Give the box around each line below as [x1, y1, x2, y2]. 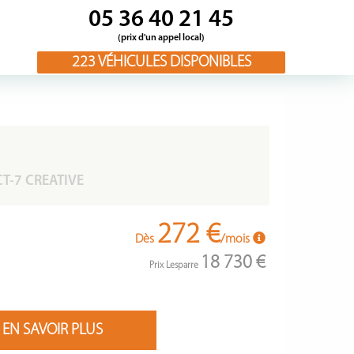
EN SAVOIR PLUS [2, 322, 103, 338]
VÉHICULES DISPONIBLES [95, 55, 251, 70]
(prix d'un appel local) [118, 33, 205, 43]
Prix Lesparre [149, 261, 201, 270]
